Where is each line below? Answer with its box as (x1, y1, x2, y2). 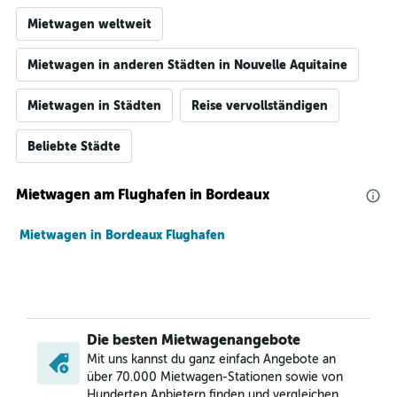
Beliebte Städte (27, 139, 121, 153)
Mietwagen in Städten (27, 98, 161, 113)
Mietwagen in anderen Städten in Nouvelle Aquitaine (27, 58, 347, 72)
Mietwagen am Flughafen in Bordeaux (16, 186, 269, 203)
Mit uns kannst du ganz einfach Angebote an (87, 353, 336, 366)
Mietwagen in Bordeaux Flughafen (19, 228, 225, 242)
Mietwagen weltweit (27, 17, 152, 31)
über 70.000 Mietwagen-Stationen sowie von (87, 370, 343, 384)
